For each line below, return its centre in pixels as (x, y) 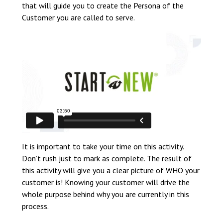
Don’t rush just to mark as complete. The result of (107, 158)
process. (37, 206)
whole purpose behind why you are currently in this (106, 194)
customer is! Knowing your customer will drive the (106, 182)
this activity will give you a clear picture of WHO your (111, 170)
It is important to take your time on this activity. (103, 146)
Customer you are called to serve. (79, 18)
